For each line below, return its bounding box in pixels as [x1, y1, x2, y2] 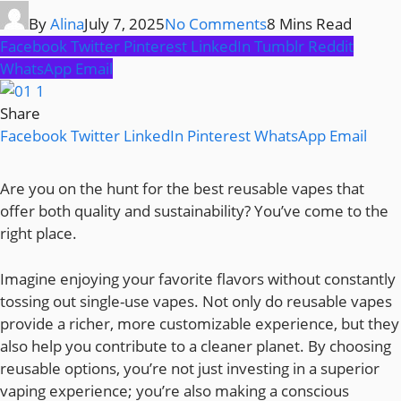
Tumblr [254, 36, 304, 57]
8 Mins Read [267, 13, 352, 35]
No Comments [165, 13, 267, 35]
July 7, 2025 [84, 13, 165, 35]
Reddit [308, 36, 354, 57]
